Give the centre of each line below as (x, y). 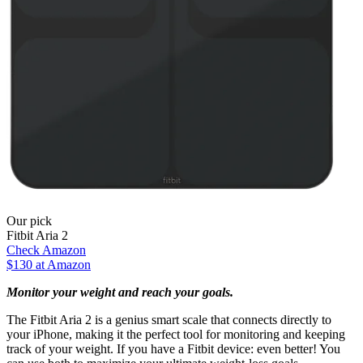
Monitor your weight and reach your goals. (120, 293)
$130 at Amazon (49, 265)
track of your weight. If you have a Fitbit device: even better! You (173, 349)
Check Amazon (46, 250)
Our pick (29, 221)
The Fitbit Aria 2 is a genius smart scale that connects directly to (169, 320)
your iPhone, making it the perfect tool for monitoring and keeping (176, 335)
